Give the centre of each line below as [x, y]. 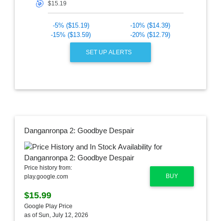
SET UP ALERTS [110, 52]
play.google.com [46, 177]
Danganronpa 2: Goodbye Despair [79, 130]
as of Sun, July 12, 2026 [56, 215]
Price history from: [48, 168]
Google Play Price [48, 206]
